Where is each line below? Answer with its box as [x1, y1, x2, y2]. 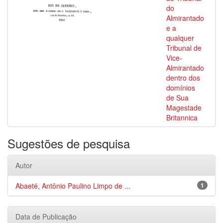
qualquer [166, 33, 194, 43]
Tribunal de [166, 43, 202, 53]
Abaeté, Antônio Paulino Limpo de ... [15, 181, 130, 191]
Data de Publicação [15, 212, 77, 222]
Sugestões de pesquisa [7, 134, 130, 152]
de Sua [166, 93, 189, 103]
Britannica [166, 112, 198, 122]
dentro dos [166, 73, 200, 83]
